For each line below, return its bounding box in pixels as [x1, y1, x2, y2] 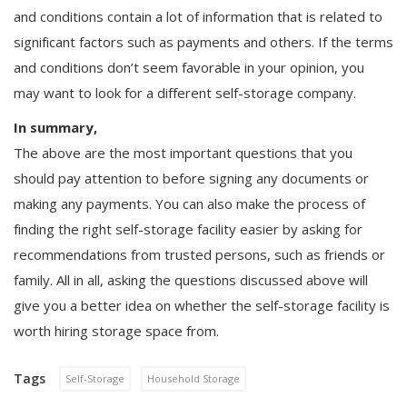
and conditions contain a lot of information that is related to [14, 7, 382, 25]
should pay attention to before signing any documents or [14, 169, 369, 187]
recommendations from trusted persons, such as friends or [14, 245, 385, 263]
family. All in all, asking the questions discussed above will [14, 271, 368, 289]
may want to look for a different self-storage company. [14, 84, 360, 102]
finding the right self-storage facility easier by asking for [14, 220, 362, 238]
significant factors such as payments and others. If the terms [14, 33, 393, 51]
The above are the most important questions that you [14, 144, 352, 162]
